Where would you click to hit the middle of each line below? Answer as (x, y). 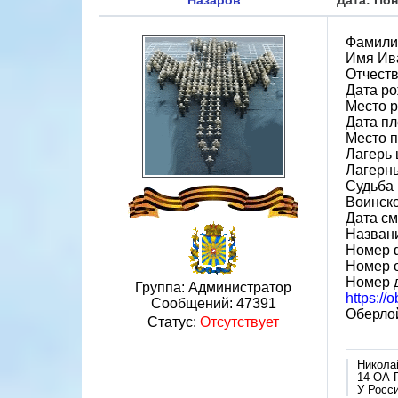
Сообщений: (193, 303)
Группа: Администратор (213, 287)
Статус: (174, 322)
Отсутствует (239, 322)
